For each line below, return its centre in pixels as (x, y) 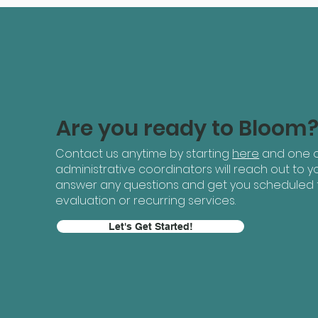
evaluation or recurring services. (146, 201)
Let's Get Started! (150, 226)
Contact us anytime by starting (144, 154)
